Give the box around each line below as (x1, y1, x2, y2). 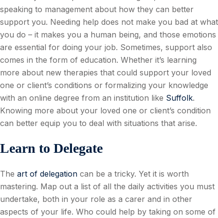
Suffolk (166, 92, 193, 103)
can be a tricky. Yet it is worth (77, 168, 189, 179)
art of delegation (17, 168, 77, 179)
